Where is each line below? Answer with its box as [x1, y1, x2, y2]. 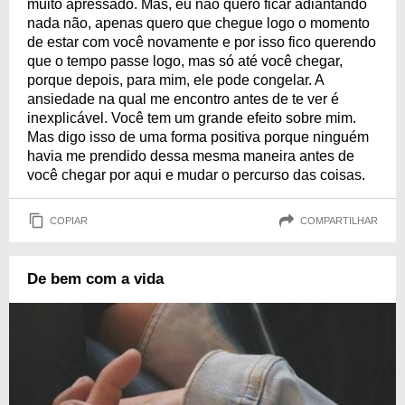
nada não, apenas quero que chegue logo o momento [27, 15, 370, 32]
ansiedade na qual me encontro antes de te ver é [27, 91, 339, 108]
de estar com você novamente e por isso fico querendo [27, 34, 376, 51]
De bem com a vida [27, 270, 164, 288]
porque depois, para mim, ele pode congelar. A [27, 72, 324, 89]
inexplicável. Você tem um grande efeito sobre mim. [27, 110, 356, 127]
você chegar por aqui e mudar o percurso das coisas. [27, 167, 365, 184]
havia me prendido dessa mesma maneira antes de [27, 148, 354, 165]
